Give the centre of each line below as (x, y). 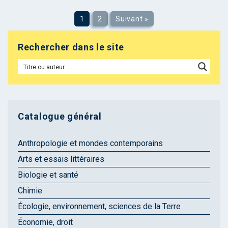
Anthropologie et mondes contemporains (90, 144)
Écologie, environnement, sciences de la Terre (99, 207)
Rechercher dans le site (71, 47)
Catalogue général (60, 117)
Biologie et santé (48, 175)
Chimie (30, 191)
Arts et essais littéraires (61, 159)
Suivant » (132, 19)
